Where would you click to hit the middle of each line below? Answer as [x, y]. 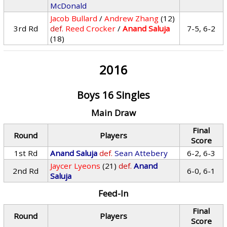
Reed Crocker [91, 28]
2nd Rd [26, 171]
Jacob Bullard [74, 18]
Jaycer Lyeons [75, 166]
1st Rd [26, 153]
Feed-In [113, 193]
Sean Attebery [141, 153]
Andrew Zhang [132, 18]
